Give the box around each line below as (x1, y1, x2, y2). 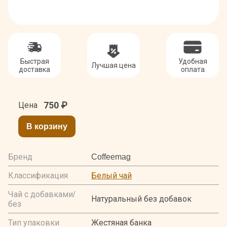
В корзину (26, 121, 67, 131)
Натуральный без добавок (91, 194, 192, 204)
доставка (19, 65, 50, 73)
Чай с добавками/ (8, 189, 75, 199)
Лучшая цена (91, 61, 136, 69)
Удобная (178, 57, 207, 65)
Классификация (8, 170, 68, 180)
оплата (180, 65, 205, 73)
